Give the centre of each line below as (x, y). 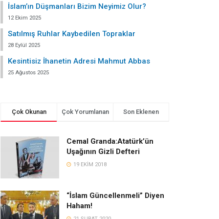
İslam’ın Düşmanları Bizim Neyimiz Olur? (77, 6)
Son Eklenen (141, 112)
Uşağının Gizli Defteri (103, 152)
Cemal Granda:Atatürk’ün (110, 141)
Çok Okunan (29, 112)
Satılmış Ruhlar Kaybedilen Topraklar (72, 34)
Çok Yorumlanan (85, 112)
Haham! (79, 206)
